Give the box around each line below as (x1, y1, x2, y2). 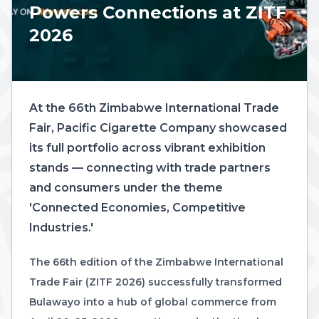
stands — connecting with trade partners (29, 160, 271, 174)
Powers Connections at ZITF (29, 1, 286, 23)
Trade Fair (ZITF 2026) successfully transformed (29, 275, 282, 288)
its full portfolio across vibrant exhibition (29, 140, 266, 155)
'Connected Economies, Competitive (29, 200, 246, 214)
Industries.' (29, 220, 93, 234)
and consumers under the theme (29, 180, 223, 194)
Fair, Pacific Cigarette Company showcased (29, 120, 287, 135)
